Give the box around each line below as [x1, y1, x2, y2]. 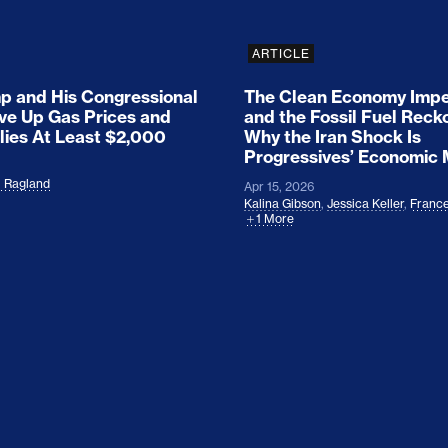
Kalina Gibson [243, 195, 321, 211]
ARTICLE [251, 45, 310, 61]
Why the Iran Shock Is [243, 125, 421, 147]
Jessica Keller [326, 195, 404, 211]
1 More [255, 210, 294, 226]
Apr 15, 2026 [243, 178, 315, 194]
